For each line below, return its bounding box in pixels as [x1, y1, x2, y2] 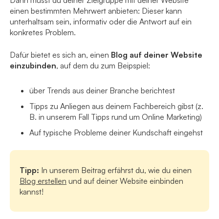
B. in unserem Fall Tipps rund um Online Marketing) [29, 112, 202, 122]
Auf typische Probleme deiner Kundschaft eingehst [29, 128, 203, 138]
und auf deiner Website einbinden [66, 176, 183, 186]
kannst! [20, 187, 44, 197]
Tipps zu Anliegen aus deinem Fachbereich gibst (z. [29, 101, 203, 111]
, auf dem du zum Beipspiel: [56, 61, 150, 71]
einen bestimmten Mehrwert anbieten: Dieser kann [10, 6, 182, 16]
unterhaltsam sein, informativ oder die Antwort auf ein [10, 17, 192, 27]
